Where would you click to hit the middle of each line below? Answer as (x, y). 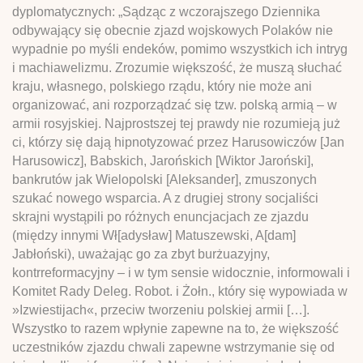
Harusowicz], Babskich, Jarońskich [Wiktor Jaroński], (163, 160)
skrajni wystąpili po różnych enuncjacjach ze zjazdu (160, 216)
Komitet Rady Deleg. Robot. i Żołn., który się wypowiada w (180, 291)
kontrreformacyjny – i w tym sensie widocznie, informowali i (181, 272)
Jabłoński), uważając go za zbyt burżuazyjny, (141, 254)
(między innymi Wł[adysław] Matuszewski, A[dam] (154, 235)
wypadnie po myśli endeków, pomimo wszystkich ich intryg (180, 49)
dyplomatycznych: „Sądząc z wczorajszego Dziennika (166, 11)
